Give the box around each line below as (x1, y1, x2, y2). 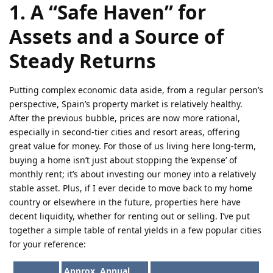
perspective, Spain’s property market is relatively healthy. (9, 98, 243, 110)
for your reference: (9, 238, 86, 250)
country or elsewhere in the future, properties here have (9, 196, 241, 208)
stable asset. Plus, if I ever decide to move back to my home (9, 182, 252, 194)
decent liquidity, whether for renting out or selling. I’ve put (9, 210, 250, 222)
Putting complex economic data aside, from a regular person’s (9, 84, 263, 96)
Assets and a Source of (9, 23, 224, 50)
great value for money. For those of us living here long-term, (9, 140, 256, 152)
